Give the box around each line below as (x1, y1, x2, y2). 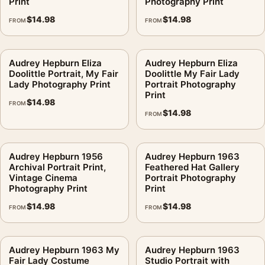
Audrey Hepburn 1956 (9, 150, 103, 162)
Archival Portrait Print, (9, 161, 106, 173)
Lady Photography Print (9, 78, 111, 90)
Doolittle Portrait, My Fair (9, 67, 118, 79)
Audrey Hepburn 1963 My (9, 244, 119, 256)
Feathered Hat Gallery (145, 161, 240, 173)
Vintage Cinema (9, 172, 77, 183)
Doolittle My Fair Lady (145, 67, 240, 79)
